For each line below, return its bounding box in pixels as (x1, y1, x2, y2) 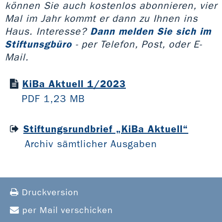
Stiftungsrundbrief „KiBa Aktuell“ (23, 122, 188, 135)
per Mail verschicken (19, 205, 113, 216)
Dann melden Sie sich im (90, 25, 211, 37)
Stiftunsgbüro (5, 38, 72, 50)
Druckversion (19, 187, 79, 198)
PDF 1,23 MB (22, 92, 85, 105)
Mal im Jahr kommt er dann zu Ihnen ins (5, 12, 198, 24)
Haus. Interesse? (5, 25, 90, 37)
